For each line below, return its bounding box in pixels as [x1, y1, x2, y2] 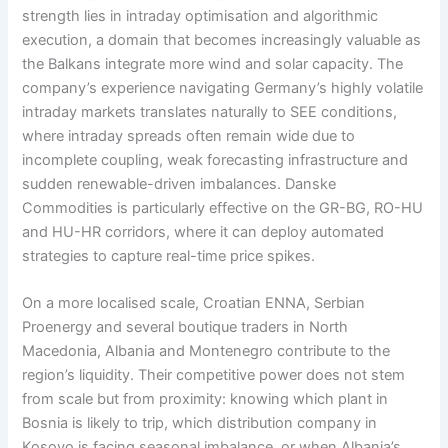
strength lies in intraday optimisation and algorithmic [22, 7, 379, 26]
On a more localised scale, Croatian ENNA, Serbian [22, 294, 366, 313]
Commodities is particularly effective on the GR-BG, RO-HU [22, 199, 424, 218]
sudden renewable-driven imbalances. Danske [22, 175, 337, 194]
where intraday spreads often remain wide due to [22, 127, 356, 146]
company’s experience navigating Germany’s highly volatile [22, 79, 424, 98]
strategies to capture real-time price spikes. [22, 247, 316, 266]
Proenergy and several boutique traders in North [22, 318, 349, 337]
